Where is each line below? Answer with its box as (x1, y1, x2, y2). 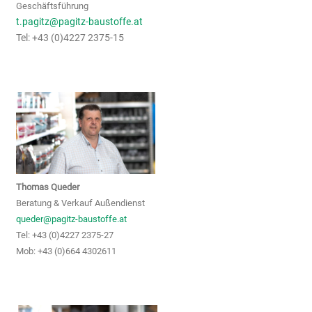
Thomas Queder (16, 181, 80, 192)
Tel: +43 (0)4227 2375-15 (16, 31, 125, 44)
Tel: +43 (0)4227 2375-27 (16, 229, 114, 240)
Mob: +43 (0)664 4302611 (16, 245, 117, 256)
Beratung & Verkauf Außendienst (16, 197, 146, 208)
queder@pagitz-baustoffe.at (16, 213, 127, 224)
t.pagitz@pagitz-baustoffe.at (16, 15, 143, 28)
